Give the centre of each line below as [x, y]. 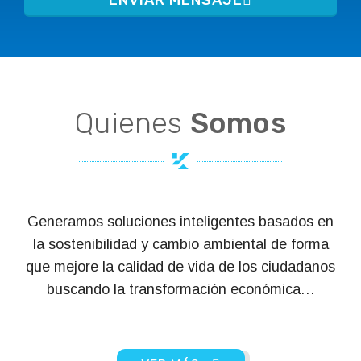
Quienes [133, 123]
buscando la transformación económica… [180, 289]
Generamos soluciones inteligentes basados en [180, 222]
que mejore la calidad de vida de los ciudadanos [180, 267]
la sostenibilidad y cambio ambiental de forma [180, 244]
